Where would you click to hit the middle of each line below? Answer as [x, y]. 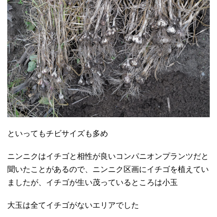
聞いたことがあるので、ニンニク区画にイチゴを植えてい [108, 169]
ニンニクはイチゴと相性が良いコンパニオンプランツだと [108, 156]
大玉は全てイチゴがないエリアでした [73, 205]
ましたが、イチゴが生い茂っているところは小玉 [93, 182]
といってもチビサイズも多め [58, 133]
